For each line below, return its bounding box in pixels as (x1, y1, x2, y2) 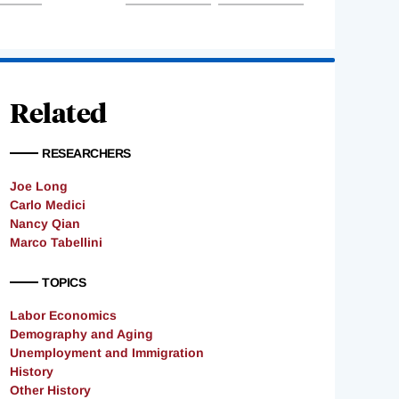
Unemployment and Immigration (10, 346, 204, 361)
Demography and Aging (10, 327, 153, 342)
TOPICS (42, 275, 85, 290)
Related (10, 94, 107, 130)
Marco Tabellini (10, 235, 102, 250)
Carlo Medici (10, 198, 85, 213)
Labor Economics (10, 308, 117, 323)
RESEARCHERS (42, 146, 131, 161)
